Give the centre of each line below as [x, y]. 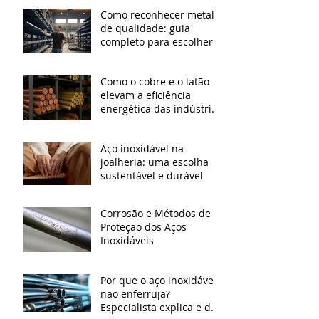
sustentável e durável [152, 176]
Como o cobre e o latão [155, 82]
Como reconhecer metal [157, 15]
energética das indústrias [161, 109]
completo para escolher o [161, 42]
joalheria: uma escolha [155, 162]
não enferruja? [135, 294]
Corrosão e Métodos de [156, 214]
